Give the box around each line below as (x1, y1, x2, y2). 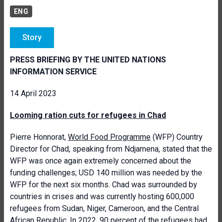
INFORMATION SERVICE (10, 67, 97, 76)
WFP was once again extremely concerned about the (10, 156, 191, 166)
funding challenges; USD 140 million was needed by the (10, 168, 202, 177)
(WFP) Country (151, 132, 203, 142)
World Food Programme (68, 132, 151, 142)
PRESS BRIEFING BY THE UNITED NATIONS (10, 55, 166, 64)
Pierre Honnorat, (10, 132, 68, 142)
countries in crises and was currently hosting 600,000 (10, 192, 194, 201)
